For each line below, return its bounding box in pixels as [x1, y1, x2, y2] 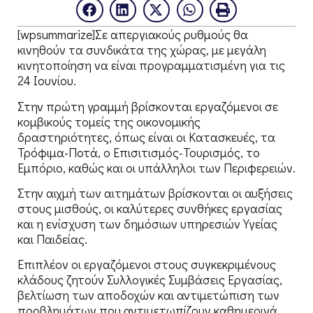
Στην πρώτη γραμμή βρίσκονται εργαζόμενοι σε [17, 97, 278, 115]
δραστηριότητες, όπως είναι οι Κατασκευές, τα [17, 128, 275, 145]
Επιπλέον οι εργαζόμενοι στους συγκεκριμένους [17, 256, 276, 273]
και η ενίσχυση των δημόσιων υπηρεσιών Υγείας [17, 215, 277, 233]
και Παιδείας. [17, 231, 87, 248]
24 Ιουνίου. [17, 72, 76, 89]
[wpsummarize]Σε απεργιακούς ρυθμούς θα [17, 26, 248, 43]
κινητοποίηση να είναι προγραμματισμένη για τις [17, 57, 285, 74]
